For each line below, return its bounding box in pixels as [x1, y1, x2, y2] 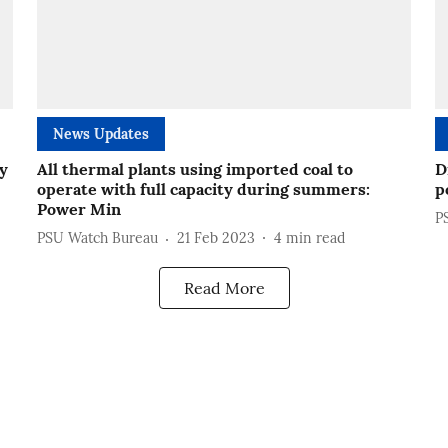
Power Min [36, 198, 121, 219]
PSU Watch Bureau [36, 229, 158, 248]
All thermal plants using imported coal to [36, 158, 353, 179]
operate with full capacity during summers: [36, 178, 370, 199]
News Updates [52, 124, 149, 143]
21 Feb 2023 [176, 229, 255, 248]
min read [285, 229, 345, 248]
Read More [183, 277, 265, 298]
